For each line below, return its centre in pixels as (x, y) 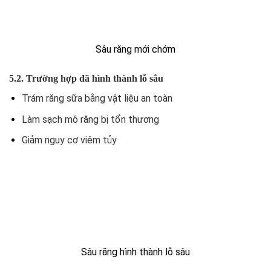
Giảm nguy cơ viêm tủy (69, 140)
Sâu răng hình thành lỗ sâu (135, 252)
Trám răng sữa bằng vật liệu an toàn (97, 99)
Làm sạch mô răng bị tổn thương (90, 119)
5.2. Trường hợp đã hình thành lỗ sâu (86, 79)
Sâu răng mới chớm (135, 50)
